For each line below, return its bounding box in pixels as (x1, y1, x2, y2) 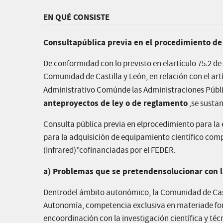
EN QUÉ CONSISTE (43, 11, 110, 23)
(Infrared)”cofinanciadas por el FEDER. (43, 145, 176, 156)
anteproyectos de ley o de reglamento (43, 98, 188, 109)
